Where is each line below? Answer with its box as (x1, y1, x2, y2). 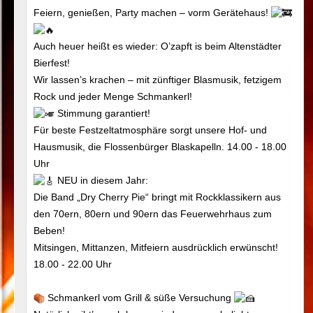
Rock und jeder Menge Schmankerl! (34, 90, 193, 102)
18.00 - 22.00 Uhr (34, 258, 112, 270)
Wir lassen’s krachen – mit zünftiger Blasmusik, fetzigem (34, 73, 282, 85)
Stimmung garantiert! (54, 107, 151, 119)
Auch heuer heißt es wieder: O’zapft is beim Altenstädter (34, 40, 282, 52)
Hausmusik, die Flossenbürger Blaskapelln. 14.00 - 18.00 (34, 140, 287, 152)
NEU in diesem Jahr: (54, 174, 149, 186)
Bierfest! (34, 57, 71, 68)
